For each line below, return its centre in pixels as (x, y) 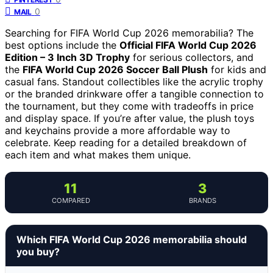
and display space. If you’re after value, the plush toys (129, 118)
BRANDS (202, 200)
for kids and (237, 69)
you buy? (38, 251)
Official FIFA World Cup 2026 (188, 45)
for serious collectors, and (192, 57)
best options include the (62, 45)
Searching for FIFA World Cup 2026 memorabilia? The (129, 33)
